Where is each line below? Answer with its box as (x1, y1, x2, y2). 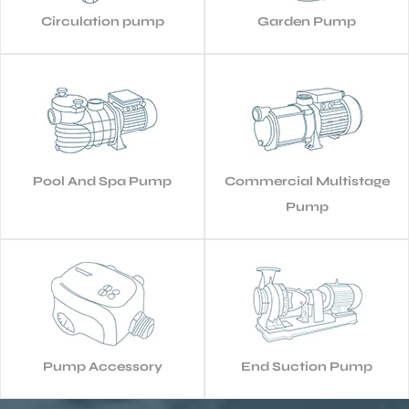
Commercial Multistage (224, 173, 390, 190)
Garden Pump (257, 14, 356, 30)
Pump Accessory (42, 359, 163, 375)
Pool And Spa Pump (33, 173, 172, 190)
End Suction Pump (241, 359, 372, 375)
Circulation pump (40, 14, 164, 30)
